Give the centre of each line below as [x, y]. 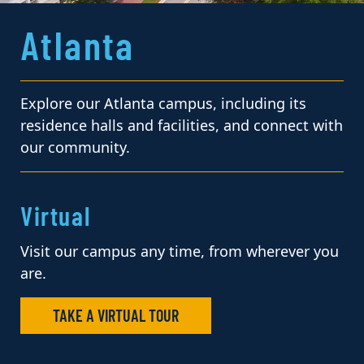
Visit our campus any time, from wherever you [180, 251]
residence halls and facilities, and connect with [182, 126]
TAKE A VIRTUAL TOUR [116, 315]
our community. [75, 148]
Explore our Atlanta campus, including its [163, 104]
